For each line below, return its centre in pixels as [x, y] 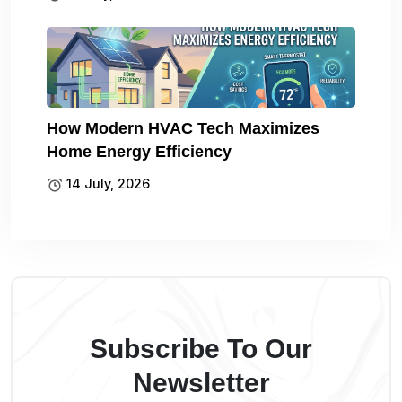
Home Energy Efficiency [139, 152]
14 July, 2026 [106, 184]
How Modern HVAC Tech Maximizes [183, 129]
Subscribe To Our [201, 349]
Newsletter [201, 383]
